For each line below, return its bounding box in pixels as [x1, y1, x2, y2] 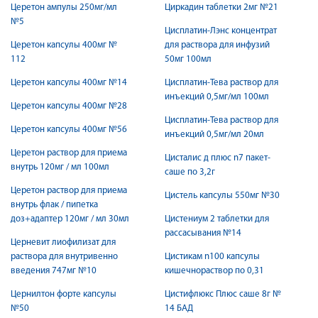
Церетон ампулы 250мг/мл [11, 3, 117, 12]
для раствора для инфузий [165, 40, 270, 50]
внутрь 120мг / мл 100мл [11, 163, 109, 172]
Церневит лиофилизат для [11, 238, 116, 247]
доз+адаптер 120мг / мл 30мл [11, 214, 129, 224]
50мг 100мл [165, 55, 212, 64]
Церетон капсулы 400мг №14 [11, 78, 127, 87]
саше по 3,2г [165, 168, 215, 177]
